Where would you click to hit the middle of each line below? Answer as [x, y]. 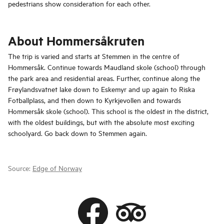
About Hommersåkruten [76, 41]
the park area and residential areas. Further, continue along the [104, 78]
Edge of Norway [57, 168]
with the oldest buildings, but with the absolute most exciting [101, 122]
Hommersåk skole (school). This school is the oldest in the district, [108, 111]
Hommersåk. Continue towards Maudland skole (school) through [107, 67]
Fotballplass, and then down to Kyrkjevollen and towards [94, 100]
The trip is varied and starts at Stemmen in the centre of [94, 56]
